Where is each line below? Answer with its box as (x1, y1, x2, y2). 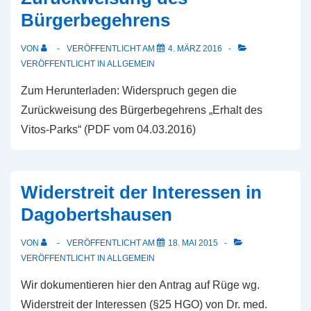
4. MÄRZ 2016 (168, 44, 222, 53)
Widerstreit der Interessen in (21, 182, 262, 203)
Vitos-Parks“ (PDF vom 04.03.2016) (21, 124, 207, 135)
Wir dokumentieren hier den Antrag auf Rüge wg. (21, 279, 260, 291)
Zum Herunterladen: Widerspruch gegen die (21, 85, 237, 96)
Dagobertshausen (21, 204, 172, 225)
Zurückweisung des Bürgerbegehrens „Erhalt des (21, 104, 262, 116)
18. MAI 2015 (168, 238, 218, 248)
